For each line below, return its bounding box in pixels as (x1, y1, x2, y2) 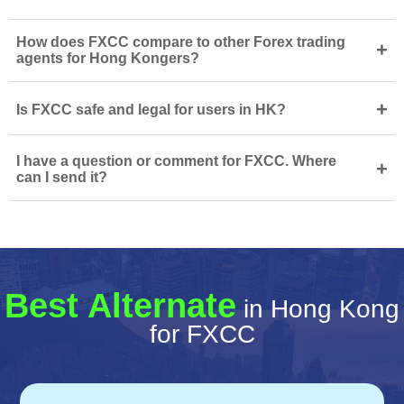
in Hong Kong (236, 295, 399, 323)
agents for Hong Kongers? (16, 50, 199, 66)
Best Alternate (5, 287, 236, 325)
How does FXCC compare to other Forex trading (16, 34, 345, 50)
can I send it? (16, 170, 107, 185)
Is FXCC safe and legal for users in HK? (16, 102, 286, 117)
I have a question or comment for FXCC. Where (16, 153, 336, 169)
